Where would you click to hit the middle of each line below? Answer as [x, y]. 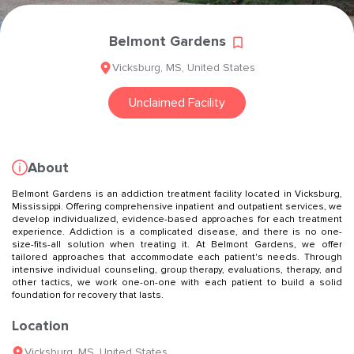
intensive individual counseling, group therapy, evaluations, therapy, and [177, 269]
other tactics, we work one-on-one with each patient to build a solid [177, 282]
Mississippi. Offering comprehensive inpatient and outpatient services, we [177, 206]
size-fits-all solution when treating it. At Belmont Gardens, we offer [177, 244]
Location [40, 325]
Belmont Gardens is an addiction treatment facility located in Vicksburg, [177, 194]
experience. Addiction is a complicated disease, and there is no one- [177, 232]
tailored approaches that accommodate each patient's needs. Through [177, 257]
